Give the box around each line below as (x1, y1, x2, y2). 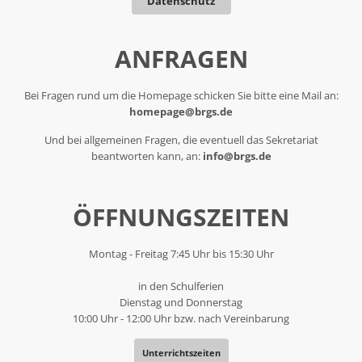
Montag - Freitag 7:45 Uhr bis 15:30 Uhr (88, 246, 274, 261)
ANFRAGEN (114, 41, 248, 75)
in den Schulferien (138, 278, 224, 293)
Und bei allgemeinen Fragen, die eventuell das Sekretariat (44, 132, 318, 147)
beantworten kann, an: (90, 148, 200, 163)
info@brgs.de (202, 148, 271, 163)
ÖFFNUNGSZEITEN (73, 200, 289, 234)
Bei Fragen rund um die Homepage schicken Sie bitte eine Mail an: (23, 87, 339, 103)
